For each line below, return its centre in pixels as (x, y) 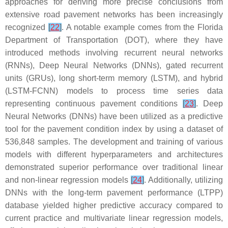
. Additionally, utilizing (183, 180)
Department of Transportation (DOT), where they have (114, 40)
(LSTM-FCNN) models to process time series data (114, 91)
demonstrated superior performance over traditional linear (114, 167)
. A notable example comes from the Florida (142, 27)
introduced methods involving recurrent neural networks (114, 53)
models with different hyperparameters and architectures (114, 154)
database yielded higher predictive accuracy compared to (114, 205)
